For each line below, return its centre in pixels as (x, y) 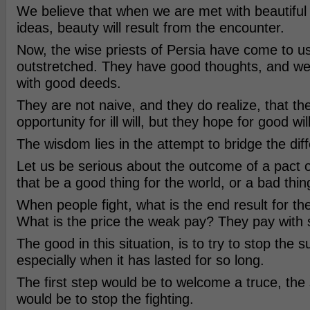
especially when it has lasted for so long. (140, 260)
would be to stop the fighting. (105, 299)
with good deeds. (69, 83)
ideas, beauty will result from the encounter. (150, 28)
